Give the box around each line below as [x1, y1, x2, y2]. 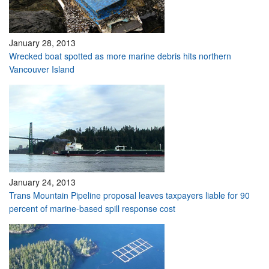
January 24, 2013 [9, 176, 76, 188]
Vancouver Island [9, 63, 74, 75]
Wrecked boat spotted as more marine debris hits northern [9, 50, 231, 62]
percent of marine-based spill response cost [9, 202, 175, 214]
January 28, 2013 [9, 37, 76, 49]
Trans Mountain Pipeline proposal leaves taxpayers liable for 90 [9, 189, 250, 201]
